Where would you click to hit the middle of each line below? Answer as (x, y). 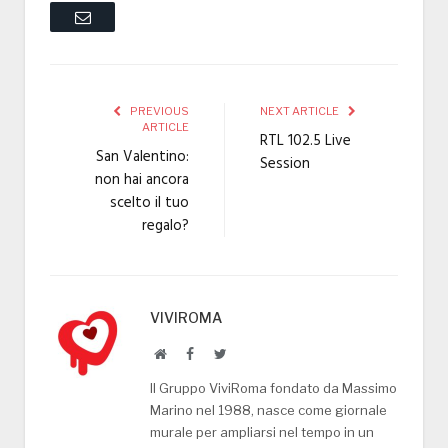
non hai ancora (142, 179)
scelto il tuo (149, 202)
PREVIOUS (158, 110)
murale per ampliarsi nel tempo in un (262, 431)
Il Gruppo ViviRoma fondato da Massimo (273, 387)
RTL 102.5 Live (305, 140)
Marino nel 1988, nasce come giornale (268, 409)
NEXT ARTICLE (300, 110)
